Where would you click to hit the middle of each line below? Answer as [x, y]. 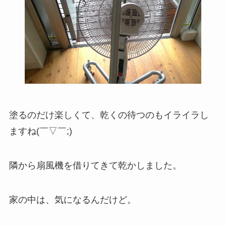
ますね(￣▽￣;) [40, 131]
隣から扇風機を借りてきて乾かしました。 [95, 165]
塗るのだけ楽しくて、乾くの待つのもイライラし [109, 115]
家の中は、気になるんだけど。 [72, 200]
